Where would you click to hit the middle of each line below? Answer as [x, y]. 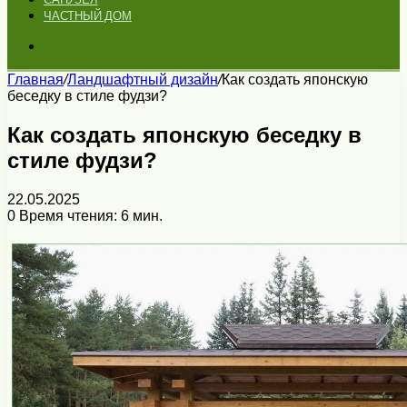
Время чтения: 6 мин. [89, 215]
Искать [66, 45]
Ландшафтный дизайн [143, 79]
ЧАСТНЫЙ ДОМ [88, 16]
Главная [35, 79]
